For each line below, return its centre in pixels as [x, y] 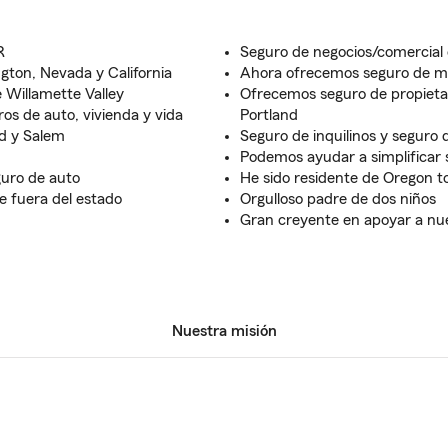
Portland [269, 115]
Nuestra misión [224, 331]
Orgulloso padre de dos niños [338, 199]
